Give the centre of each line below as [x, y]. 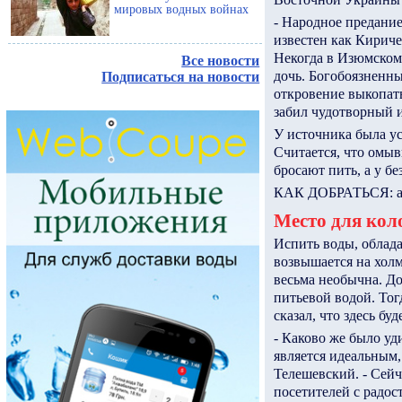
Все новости [221, 61]
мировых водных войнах [181, 9]
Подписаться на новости [181, 77]
